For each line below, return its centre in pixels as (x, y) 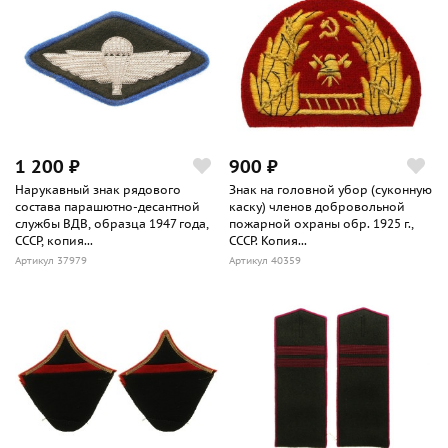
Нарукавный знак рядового (98, 189)
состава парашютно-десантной (107, 206)
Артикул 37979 (51, 260)
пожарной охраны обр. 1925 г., (321, 223)
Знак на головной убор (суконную (330, 189)
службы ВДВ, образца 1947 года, (112, 223)
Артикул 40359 (265, 260)
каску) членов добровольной (317, 206)
